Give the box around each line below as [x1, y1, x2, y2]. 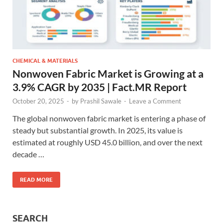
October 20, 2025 [12, 97, 64, 105]
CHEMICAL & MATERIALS [12, 57, 78, 64]
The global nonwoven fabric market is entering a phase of [12, 113, 206, 123]
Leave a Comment [129, 97, 181, 105]
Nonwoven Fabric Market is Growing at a [12, 67, 204, 80]
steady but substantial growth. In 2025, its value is [12, 125, 183, 135]
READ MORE [20, 176, 53, 183]
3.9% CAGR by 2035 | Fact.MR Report [12, 80, 187, 93]
